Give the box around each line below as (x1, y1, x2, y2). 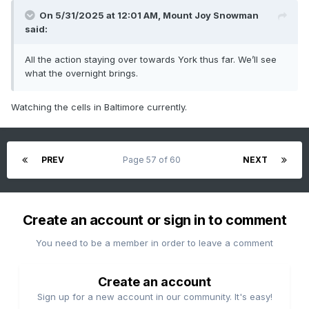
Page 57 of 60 (122, 154, 185, 166)
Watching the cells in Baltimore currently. (11, 101, 187, 113)
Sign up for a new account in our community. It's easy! (37, 291, 272, 303)
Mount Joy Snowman (163, 10, 259, 21)
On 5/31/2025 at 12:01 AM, (39, 10, 163, 21)
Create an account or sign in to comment (22, 212, 287, 229)
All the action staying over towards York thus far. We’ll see (25, 54, 277, 66)
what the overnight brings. (25, 68, 141, 79)
